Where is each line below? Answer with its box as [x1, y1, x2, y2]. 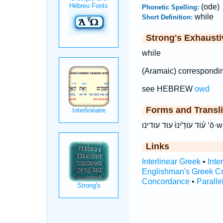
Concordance [141, 177, 190, 186]
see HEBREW [141, 85, 195, 93]
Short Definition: [141, 13, 195, 21]
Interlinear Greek [141, 157, 201, 166]
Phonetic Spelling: [141, 3, 201, 11]
